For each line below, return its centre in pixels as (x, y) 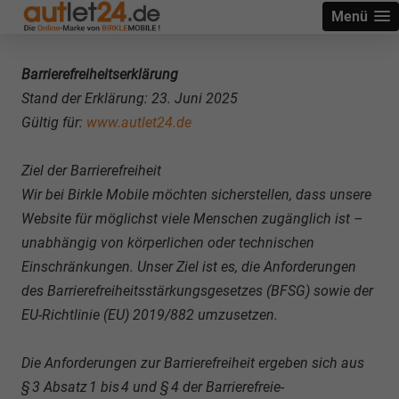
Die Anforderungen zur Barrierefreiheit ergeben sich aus (193, 363)
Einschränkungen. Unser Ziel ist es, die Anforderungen (189, 267)
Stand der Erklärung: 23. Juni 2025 (130, 98)
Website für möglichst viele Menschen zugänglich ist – (192, 219)
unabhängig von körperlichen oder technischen (168, 243)
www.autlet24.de (139, 122)
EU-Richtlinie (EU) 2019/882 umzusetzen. (150, 315)
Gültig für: (52, 122)
